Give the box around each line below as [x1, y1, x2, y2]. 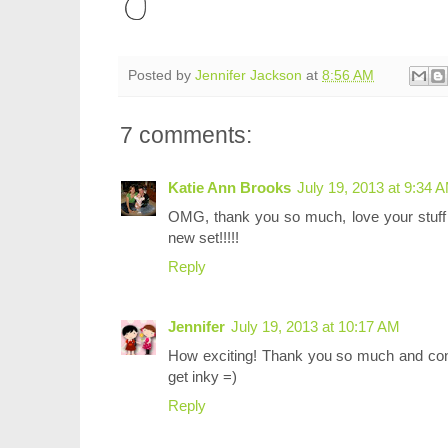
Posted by [128, 67, 195, 83]
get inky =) [168, 368, 237, 386]
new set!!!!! [168, 229, 239, 247]
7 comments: [120, 122, 252, 149]
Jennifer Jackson [195, 67, 302, 83]
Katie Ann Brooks [168, 179, 291, 197]
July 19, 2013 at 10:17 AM [231, 318, 400, 336]
